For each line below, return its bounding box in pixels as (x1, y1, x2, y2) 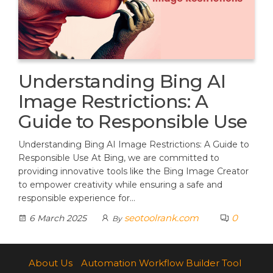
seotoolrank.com (124, 211, 199, 224)
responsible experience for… (18, 192, 135, 204)
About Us (29, 257, 73, 269)
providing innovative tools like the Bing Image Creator (18, 165, 249, 177)
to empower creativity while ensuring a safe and (18, 179, 222, 190)
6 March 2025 (27, 212, 87, 224)
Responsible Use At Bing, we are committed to (18, 152, 219, 163)
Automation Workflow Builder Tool (81, 257, 241, 269)
